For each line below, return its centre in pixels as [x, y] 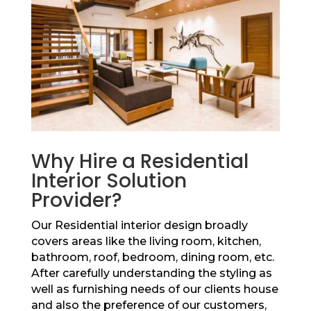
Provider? [76, 201]
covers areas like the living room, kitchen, [146, 242]
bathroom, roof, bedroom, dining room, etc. [152, 258]
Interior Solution [109, 181]
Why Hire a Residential [140, 162]
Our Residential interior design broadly [139, 226]
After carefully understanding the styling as [151, 274]
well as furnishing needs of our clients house [154, 289]
